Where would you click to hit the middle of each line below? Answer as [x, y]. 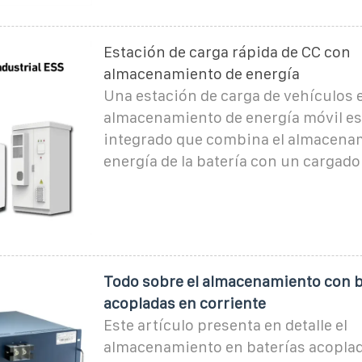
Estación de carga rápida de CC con [227, 52]
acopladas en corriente [184, 303]
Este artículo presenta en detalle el [225, 325]
